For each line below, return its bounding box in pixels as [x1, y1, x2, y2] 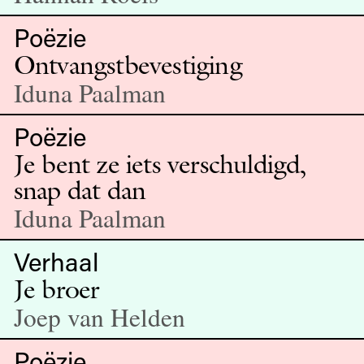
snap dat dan [13, 172, 146, 206]
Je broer [13, 271, 100, 305]
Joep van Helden [13, 299, 185, 334]
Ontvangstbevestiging [13, 47, 242, 81]
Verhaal [13, 244, 98, 278]
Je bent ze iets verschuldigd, [13, 146, 306, 180]
